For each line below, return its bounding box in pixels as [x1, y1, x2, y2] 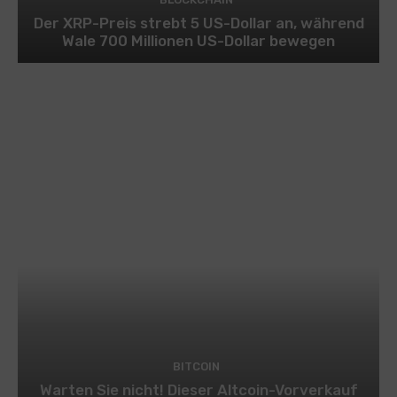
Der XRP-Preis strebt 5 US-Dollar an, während [33, 13, 364, 32]
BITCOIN [173, 359, 220, 373]
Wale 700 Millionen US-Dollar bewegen [62, 31, 335, 50]
